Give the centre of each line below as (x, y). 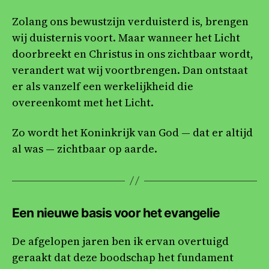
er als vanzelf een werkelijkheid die (103, 86)
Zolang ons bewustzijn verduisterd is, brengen (130, 22)
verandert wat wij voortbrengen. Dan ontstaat (130, 70)
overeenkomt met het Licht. (83, 103)
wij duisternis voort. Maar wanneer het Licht (126, 38)
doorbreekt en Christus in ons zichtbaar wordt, (133, 54)
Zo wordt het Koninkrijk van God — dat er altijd (132, 132)
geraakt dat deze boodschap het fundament (123, 257)
